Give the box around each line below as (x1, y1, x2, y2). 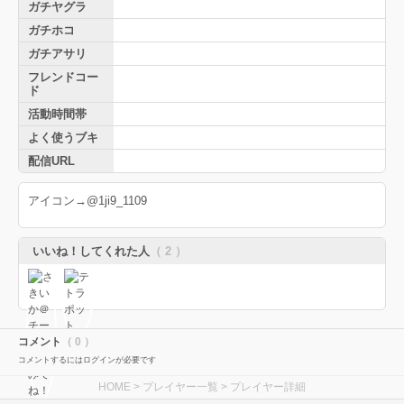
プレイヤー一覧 (142, 381, 218, 394)
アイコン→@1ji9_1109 (28, 194, 147, 208)
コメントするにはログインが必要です (18, 355, 156, 365)
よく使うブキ (28, 131, 98, 145)
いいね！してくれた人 (32, 244, 150, 259)
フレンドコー (28, 70, 98, 85)
